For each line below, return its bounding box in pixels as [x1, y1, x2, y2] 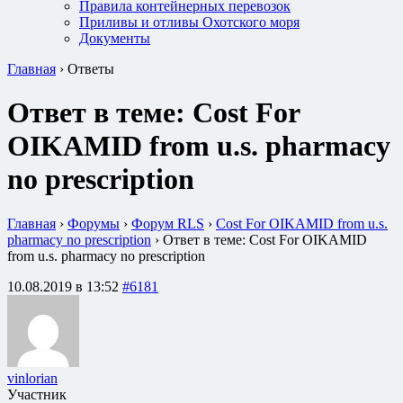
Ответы [67, 61, 114, 76]
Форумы [67, 215, 120, 231]
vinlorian [7, 370, 58, 386]
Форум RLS [131, 215, 204, 231]
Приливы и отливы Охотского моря [79, 14, 300, 30]
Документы [79, 31, 150, 46]
